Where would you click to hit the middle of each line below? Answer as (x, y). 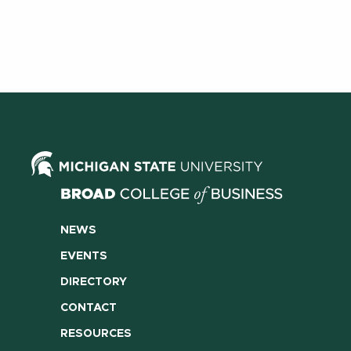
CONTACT (88, 308)
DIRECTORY (93, 282)
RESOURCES (96, 334)
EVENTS (83, 256)
